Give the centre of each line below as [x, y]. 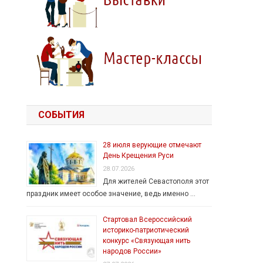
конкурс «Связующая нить [147, 240]
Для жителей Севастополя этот [156, 181]
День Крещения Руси [139, 155]
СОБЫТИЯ [62, 114]
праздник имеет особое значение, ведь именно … [111, 193]
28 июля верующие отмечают [152, 145]
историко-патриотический [146, 230]
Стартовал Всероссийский [148, 219]
